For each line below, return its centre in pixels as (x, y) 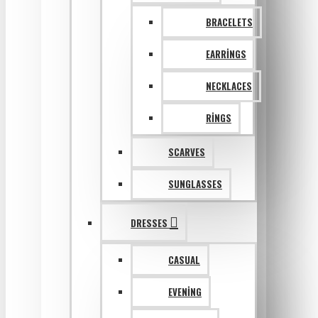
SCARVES (187, 152)
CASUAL (184, 260)
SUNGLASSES (195, 184)
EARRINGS (226, 54)
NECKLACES (229, 86)
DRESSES (149, 223)
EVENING (185, 292)
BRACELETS (229, 22)
